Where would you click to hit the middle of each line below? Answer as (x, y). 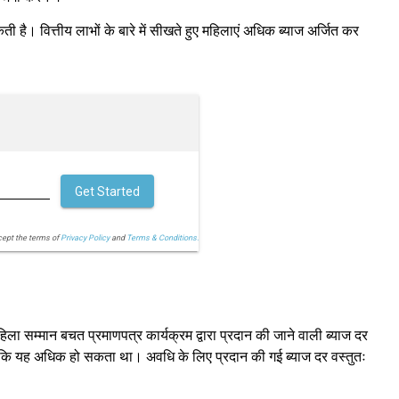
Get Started (107, 192)
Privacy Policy (85, 237)
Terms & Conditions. (162, 237)
